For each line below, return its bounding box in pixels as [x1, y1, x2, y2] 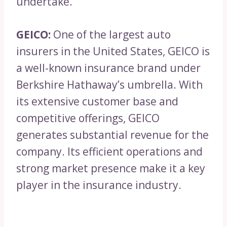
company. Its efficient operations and [16, 144, 203, 159]
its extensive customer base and [16, 94, 178, 109]
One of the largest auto [51, 27, 171, 42]
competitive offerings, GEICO [16, 111, 160, 126]
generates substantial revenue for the [16, 128, 209, 142]
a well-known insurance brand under [16, 61, 201, 75]
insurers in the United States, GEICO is [16, 44, 210, 59]
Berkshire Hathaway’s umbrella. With [16, 78, 203, 92]
